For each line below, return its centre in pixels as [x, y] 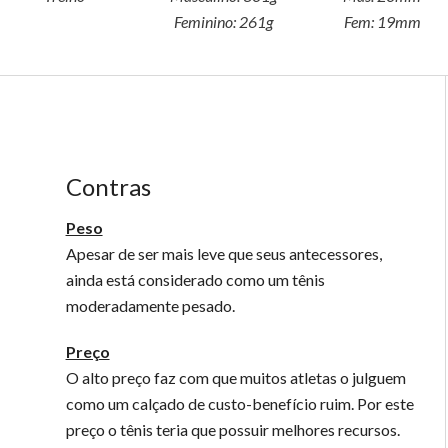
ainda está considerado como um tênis [195, 279]
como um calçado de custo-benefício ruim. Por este [239, 403]
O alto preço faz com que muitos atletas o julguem [235, 377]
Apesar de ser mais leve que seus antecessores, [223, 253]
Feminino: [206, 21]
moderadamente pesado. [150, 305]
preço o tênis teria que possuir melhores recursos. [232, 429]
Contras [108, 186]
